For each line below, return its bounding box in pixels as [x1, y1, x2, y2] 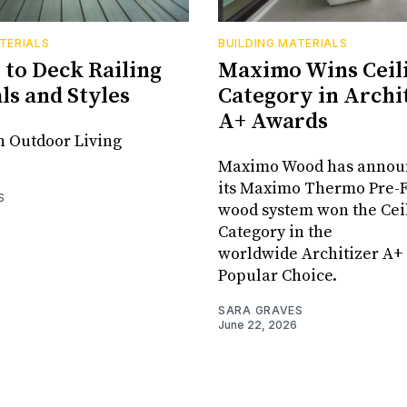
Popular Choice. [218, 265, 337, 287]
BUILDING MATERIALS [218, 36, 348, 51]
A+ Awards [218, 108, 328, 136]
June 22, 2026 [218, 318, 297, 333]
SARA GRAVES [218, 303, 303, 318]
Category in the [218, 222, 333, 243]
